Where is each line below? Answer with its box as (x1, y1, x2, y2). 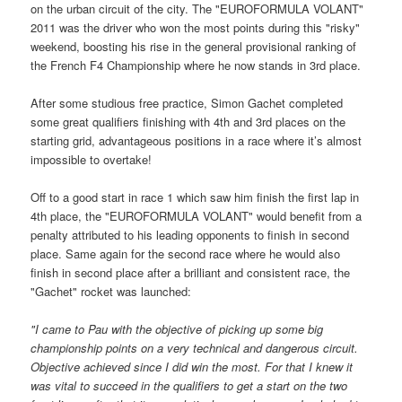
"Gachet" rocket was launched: (31, 282, 192, 300)
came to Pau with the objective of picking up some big (42, 319, 324, 337)
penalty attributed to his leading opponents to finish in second (31, 225, 350, 243)
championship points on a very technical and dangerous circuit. (31, 338, 359, 356)
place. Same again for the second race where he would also (31, 244, 341, 262)
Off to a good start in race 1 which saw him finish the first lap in (31, 188, 360, 205)
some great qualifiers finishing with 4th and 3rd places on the (31, 112, 346, 130)
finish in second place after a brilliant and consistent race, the (31, 263, 351, 281)
